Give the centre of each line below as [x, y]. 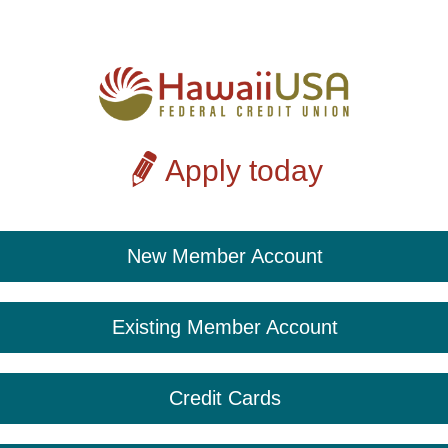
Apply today [244, 170]
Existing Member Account [225, 326]
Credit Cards [225, 397]
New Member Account [225, 255]
